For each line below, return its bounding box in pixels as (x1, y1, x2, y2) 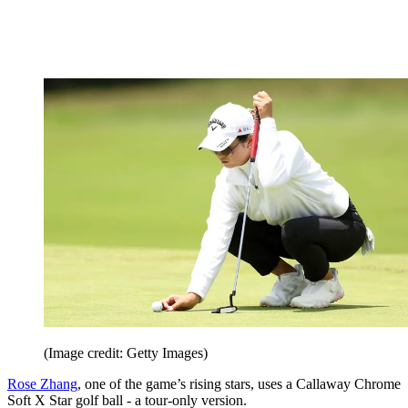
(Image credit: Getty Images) (44, 344, 208, 361)
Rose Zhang (7, 375, 77, 392)
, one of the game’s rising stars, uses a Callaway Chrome (77, 375, 401, 392)
